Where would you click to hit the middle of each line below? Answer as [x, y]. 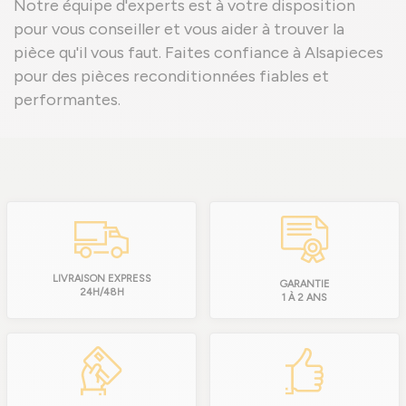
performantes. [67, 100]
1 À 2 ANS [304, 298]
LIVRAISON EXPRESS [101, 279]
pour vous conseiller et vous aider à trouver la [179, 29]
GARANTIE [304, 284]
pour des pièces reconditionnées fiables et [171, 76]
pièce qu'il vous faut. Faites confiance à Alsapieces [198, 53]
